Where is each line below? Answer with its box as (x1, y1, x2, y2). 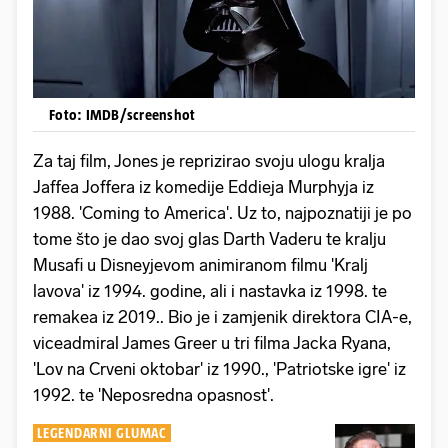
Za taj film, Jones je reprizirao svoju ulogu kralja (33, 151, 385, 172)
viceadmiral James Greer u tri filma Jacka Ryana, (33, 333, 391, 354)
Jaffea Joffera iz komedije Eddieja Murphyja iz (33, 177, 374, 198)
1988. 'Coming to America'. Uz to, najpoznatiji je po (33, 203, 412, 224)
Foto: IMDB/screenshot (49, 106, 196, 124)
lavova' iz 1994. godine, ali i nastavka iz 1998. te (33, 281, 387, 302)
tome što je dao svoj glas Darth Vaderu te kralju (33, 229, 386, 250)
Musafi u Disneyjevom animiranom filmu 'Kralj (33, 255, 368, 276)
